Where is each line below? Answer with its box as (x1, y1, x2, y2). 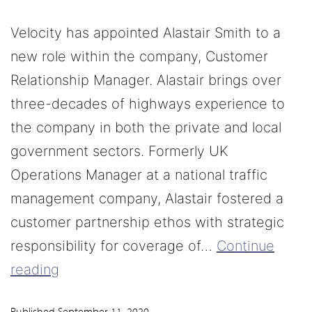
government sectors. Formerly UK (10, 143, 228, 160)
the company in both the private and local (10, 119, 281, 136)
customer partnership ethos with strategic (10, 214, 284, 231)
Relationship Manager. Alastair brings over (10, 72, 281, 89)
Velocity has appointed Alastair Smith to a (10, 24, 281, 42)
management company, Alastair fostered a (10, 190, 283, 208)
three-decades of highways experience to (10, 95, 285, 113)
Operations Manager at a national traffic (10, 166, 267, 184)
